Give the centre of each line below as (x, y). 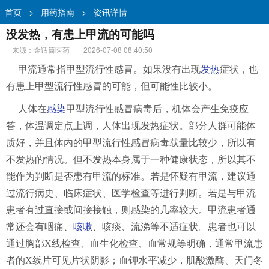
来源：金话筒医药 (41, 50)
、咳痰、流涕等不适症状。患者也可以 (174, 227)
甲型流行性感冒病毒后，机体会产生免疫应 (157, 109)
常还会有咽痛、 (40, 227)
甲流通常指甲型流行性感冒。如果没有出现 (109, 69)
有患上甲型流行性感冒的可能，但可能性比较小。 (112, 86)
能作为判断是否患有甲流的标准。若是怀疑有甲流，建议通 (131, 176)
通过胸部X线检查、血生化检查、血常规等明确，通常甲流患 (134, 243)
